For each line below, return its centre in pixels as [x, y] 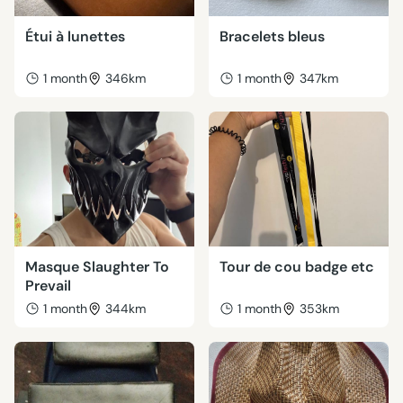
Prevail [48, 286]
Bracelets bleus [272, 36]
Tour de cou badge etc [297, 267]
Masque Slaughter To [97, 267]
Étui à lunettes [75, 36]
